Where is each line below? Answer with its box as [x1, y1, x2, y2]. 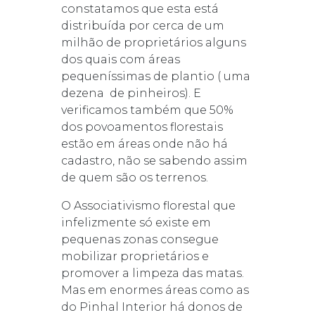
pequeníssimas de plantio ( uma [60, 69, 250, 83]
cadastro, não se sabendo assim [60, 153, 247, 167]
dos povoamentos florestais [60, 120, 223, 134]
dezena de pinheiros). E [60, 86, 201, 100]
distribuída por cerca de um [60, 18, 224, 32]
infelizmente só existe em [60, 215, 211, 229]
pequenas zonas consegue [60, 232, 219, 246]
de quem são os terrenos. [60, 170, 208, 184]
